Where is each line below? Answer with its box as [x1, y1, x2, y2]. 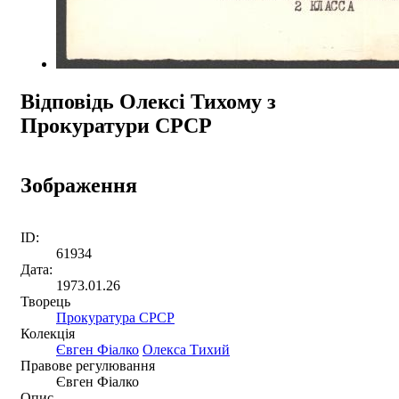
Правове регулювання [20, 357, 155, 373]
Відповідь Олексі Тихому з [20, 89, 276, 113]
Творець [20, 293, 70, 309]
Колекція [20, 325, 75, 341]
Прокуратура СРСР [56, 309, 175, 325]
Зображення [20, 173, 137, 197]
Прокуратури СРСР [20, 113, 212, 137]
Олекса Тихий [142, 341, 230, 357]
